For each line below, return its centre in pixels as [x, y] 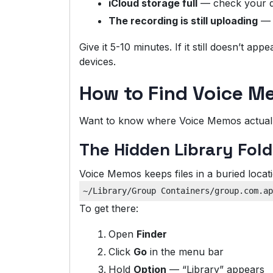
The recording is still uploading [183, 21]
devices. [97, 62]
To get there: [109, 208]
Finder [152, 234]
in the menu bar [185, 251]
